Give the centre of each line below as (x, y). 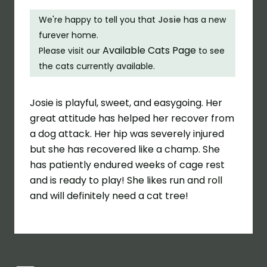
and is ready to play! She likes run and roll (126, 180)
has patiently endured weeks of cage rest (128, 164)
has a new (204, 20)
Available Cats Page (150, 51)
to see (211, 51)
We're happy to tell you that (99, 20)
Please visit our (71, 51)
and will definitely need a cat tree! (109, 195)
